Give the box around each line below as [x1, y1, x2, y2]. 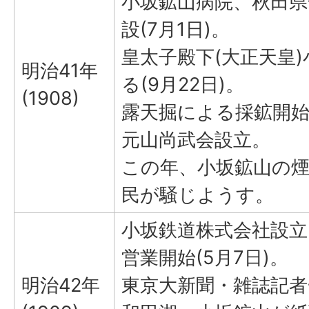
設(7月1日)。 [121, 18, 230, 41]
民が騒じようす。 [121, 183, 274, 206]
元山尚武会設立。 [121, 128, 270, 151]
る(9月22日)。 [121, 73, 244, 96]
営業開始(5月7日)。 [121, 246, 288, 269]
